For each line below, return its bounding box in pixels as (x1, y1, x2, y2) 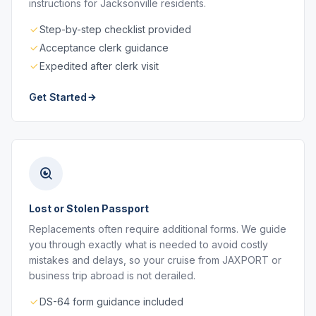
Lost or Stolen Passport (29, 202, 149, 214)
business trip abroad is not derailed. (29, 269, 195, 281)
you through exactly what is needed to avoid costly (29, 238, 268, 250)
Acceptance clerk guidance (39, 42, 169, 54)
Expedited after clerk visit (39, 60, 159, 72)
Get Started (29, 91, 87, 103)
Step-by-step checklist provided (39, 23, 191, 35)
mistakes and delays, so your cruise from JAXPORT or (29, 254, 281, 266)
